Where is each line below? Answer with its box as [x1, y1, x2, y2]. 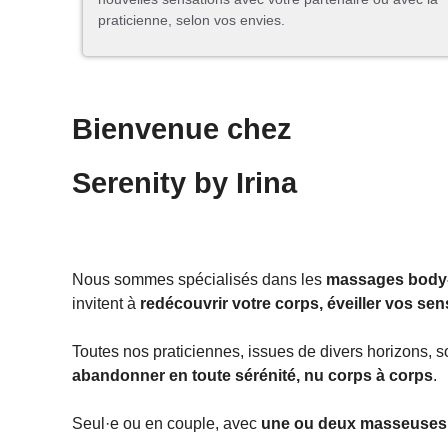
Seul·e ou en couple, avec [72, 415, 261, 433]
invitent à [72, 295, 140, 313]
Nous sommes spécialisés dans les [72, 271, 326, 289]
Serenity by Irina [72, 167, 297, 200]
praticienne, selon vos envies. [98, 12, 293, 29]
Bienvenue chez [72, 113, 292, 146]
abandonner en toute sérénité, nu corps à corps [72, 367, 433, 385]
